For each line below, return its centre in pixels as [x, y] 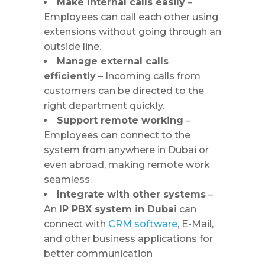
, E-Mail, [195, 224]
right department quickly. [104, 105]
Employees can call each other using [131, 17]
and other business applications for [128, 238]
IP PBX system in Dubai [118, 209]
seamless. [68, 179]
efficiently [70, 76]
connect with [76, 224]
